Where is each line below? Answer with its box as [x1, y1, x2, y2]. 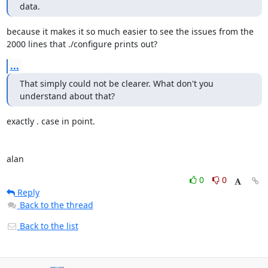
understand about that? [19, 90, 115, 102]
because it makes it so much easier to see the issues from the [6, 26, 254, 37]
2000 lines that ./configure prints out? [6, 38, 157, 50]
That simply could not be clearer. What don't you [19, 78, 214, 89]
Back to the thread [19, 199, 93, 211]
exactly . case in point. [6, 115, 95, 127]
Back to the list [17, 220, 78, 232]
